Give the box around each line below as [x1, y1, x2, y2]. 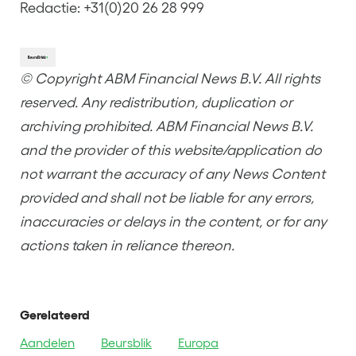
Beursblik [101, 335, 152, 350]
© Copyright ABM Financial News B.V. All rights [20, 70, 320, 87]
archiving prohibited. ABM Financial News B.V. [20, 118, 313, 134]
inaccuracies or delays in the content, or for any [20, 213, 327, 230]
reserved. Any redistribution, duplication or [20, 94, 292, 110]
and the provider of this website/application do [20, 141, 322, 158]
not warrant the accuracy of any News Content [20, 165, 325, 182]
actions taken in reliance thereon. [20, 237, 234, 253]
